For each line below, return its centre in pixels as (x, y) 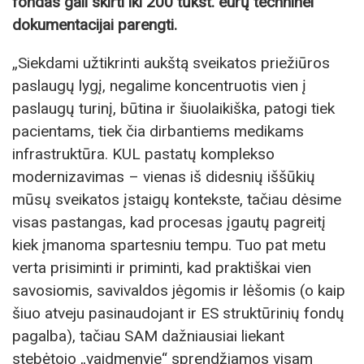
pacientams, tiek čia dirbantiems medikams (158, 132)
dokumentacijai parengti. (95, 25)
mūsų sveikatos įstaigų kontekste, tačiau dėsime (177, 200)
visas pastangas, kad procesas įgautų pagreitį (169, 223)
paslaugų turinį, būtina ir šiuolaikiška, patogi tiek (173, 109)
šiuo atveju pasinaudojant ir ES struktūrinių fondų (178, 314)
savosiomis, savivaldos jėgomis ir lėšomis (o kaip (179, 291)
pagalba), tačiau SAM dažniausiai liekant (148, 336)
